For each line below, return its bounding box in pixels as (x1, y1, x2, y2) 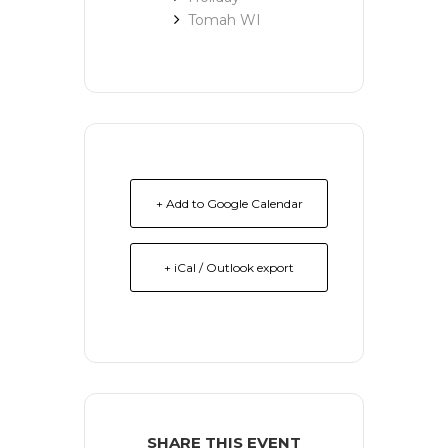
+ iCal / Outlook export (164, 259, 294, 275)
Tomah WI (188, 10, 261, 29)
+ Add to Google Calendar (155, 195, 303, 211)
